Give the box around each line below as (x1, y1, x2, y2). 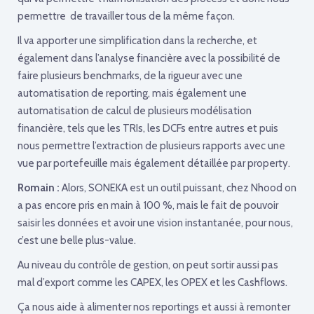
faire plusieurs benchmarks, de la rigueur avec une (18, 69, 243, 82)
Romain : (18, 181, 62, 194)
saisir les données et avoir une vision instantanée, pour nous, (18, 216, 293, 229)
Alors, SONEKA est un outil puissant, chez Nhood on (62, 181, 296, 194)
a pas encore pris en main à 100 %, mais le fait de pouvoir (18, 198, 278, 212)
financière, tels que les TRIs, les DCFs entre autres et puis (18, 121, 278, 135)
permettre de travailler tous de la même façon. (18, 9, 235, 22)
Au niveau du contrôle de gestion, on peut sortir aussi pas (18, 258, 278, 271)
